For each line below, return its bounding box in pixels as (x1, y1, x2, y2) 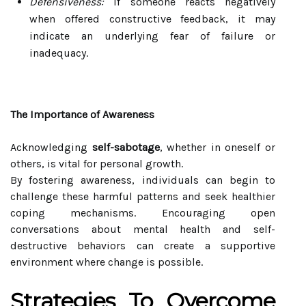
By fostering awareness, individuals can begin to (10, 173, 275, 186)
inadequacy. (29, 46, 88, 59)
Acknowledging (10, 141, 92, 154)
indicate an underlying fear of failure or (29, 29, 275, 42)
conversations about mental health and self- (10, 223, 275, 236)
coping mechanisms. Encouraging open (10, 206, 275, 219)
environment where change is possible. (10, 255, 203, 268)
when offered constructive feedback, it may (29, 12, 275, 25)
